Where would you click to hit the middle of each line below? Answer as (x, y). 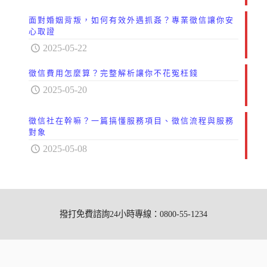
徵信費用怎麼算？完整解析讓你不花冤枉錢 (114, 73)
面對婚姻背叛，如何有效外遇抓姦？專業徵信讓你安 (131, 20)
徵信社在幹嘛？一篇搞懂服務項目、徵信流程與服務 (131, 120)
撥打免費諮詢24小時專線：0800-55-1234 (133, 214)
